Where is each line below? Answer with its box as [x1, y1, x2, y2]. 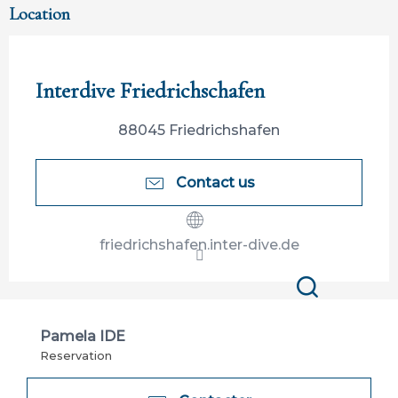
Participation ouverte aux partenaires [36, 63, 304, 81]
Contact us [175, 173, 255, 191]
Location [9, 4, 70, 26]
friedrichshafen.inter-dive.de [99, 236, 299, 254]
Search [294, 300, 355, 322]
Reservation [40, 349, 112, 363]
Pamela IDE [40, 328, 125, 346]
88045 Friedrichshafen [118, 122, 280, 139]
